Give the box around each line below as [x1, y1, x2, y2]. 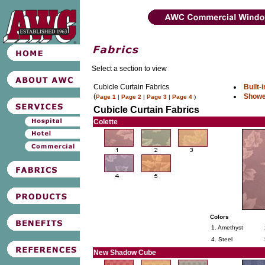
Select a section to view [92, 64, 167, 73]
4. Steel [211, 236, 232, 243]
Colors [210, 214, 229, 220]
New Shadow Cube [93, 248, 156, 257]
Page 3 [147, 93, 167, 100]
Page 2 [121, 93, 141, 100]
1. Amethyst [211, 224, 243, 231]
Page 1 [96, 93, 116, 100]
